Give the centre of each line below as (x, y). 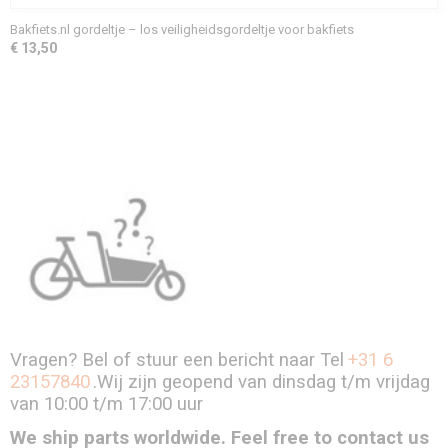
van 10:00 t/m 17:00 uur (111, 403)
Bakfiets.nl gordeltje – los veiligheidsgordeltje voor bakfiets (182, 29)
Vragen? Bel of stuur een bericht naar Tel (177, 359)
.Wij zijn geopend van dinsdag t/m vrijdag (261, 381)
